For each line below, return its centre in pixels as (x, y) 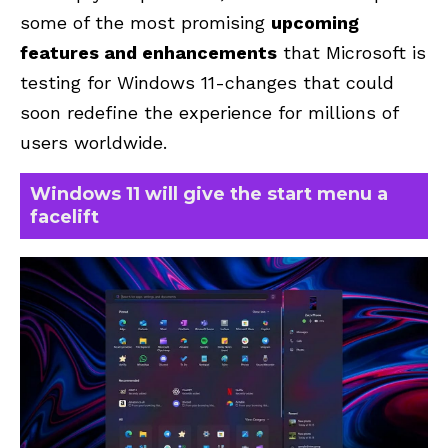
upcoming (315, 22)
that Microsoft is (351, 52)
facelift (64, 216)
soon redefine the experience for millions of (209, 112)
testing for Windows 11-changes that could (207, 82)
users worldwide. (93, 142)
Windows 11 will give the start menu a (209, 193)
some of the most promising (145, 22)
